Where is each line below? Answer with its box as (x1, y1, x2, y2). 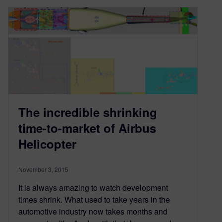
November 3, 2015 (18, 165, 68, 173)
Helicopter (18, 135, 76, 152)
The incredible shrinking (18, 103, 157, 120)
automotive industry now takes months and (18, 205, 167, 217)
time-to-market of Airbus (18, 119, 156, 136)
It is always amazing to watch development (18, 181, 168, 193)
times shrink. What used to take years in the (18, 193, 170, 205)
